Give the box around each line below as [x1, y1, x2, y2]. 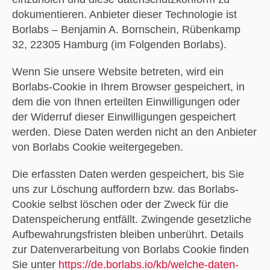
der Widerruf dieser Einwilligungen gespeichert [11, 110, 236, 123]
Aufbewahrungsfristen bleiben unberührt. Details [11, 228, 243, 240]
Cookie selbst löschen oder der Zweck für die [11, 198, 228, 210]
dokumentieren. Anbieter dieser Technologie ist [11, 8, 237, 20]
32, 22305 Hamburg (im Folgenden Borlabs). [11, 38, 227, 51]
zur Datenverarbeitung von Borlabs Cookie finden [11, 243, 249, 256]
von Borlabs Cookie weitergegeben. [11, 140, 183, 153]
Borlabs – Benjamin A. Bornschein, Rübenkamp [11, 23, 240, 36]
